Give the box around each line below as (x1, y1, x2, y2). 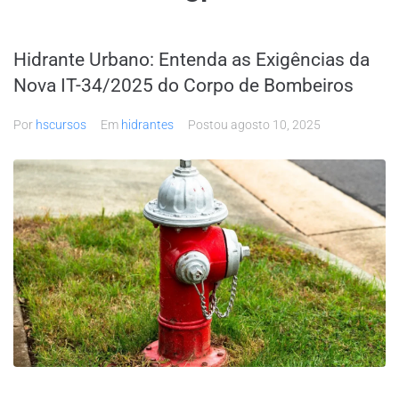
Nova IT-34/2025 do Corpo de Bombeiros (13, 75, 354, 97)
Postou (188, 118, 231, 133)
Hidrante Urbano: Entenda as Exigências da (13, 49, 370, 71)
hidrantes (121, 118, 174, 133)
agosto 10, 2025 (231, 118, 321, 133)
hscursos (36, 118, 86, 133)
